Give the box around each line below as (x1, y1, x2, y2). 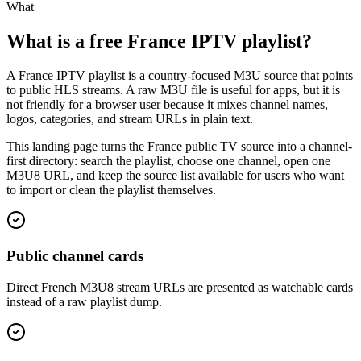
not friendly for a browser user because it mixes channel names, (6, 97, 328, 111)
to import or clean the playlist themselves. (6, 182, 216, 197)
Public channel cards (6, 247, 143, 265)
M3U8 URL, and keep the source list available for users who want (6, 168, 344, 182)
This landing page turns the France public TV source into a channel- (6, 139, 352, 153)
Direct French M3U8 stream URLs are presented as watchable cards (6, 280, 353, 295)
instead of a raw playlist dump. (6, 295, 162, 309)
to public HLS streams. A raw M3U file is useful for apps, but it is (6, 82, 340, 97)
